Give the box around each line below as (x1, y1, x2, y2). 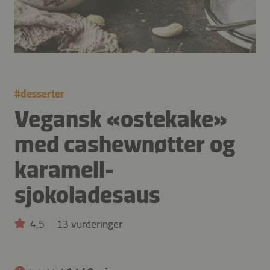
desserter (20, 87, 64, 101)
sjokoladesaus (14, 180, 160, 209)
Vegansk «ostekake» (14, 104, 227, 133)
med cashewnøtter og (14, 129, 235, 159)
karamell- (14, 154, 114, 184)
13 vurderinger (57, 217, 122, 231)
